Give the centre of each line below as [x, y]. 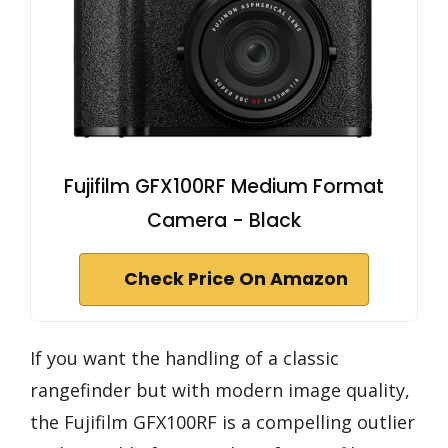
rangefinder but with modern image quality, [220, 389]
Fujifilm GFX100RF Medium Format [224, 186]
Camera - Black [224, 220]
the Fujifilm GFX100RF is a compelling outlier [222, 421]
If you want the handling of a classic [184, 357]
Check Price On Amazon [236, 278]
